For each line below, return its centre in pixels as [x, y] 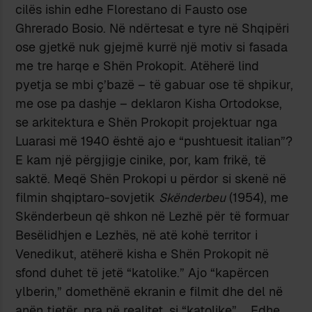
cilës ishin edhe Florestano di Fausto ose [132, 10]
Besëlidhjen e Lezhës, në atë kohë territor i [137, 235]
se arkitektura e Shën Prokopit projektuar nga [147, 123]
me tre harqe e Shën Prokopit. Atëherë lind [138, 66]
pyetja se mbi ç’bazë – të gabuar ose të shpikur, [155, 85]
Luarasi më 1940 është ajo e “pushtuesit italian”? [154, 141]
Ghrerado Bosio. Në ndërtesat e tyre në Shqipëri [153, 29]
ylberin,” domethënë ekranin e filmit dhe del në [149, 292]
